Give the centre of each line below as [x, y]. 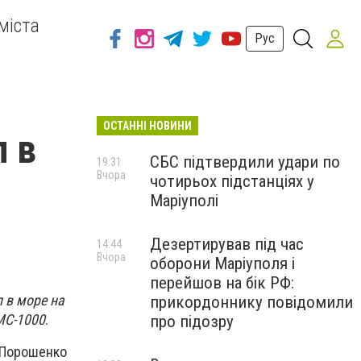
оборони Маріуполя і [222, 263]
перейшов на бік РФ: [222, 283]
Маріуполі [184, 201]
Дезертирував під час [227, 244]
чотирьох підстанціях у [232, 181]
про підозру [192, 322]
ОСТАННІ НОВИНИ [147, 126]
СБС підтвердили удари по [245, 162]
